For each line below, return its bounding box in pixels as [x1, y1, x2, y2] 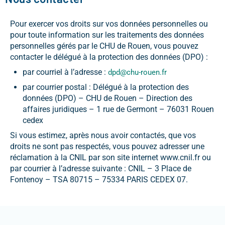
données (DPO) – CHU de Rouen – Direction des [23, 93, 192, 103]
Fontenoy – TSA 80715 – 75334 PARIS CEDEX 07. [10, 174, 188, 184]
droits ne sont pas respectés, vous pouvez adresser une [10, 141, 204, 151]
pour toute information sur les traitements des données [10, 30, 204, 40]
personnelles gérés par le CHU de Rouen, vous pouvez [10, 41, 198, 51]
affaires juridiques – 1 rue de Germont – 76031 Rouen [23, 104, 214, 114]
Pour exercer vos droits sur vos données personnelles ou [10, 19, 208, 29]
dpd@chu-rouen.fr [108, 67, 167, 77]
